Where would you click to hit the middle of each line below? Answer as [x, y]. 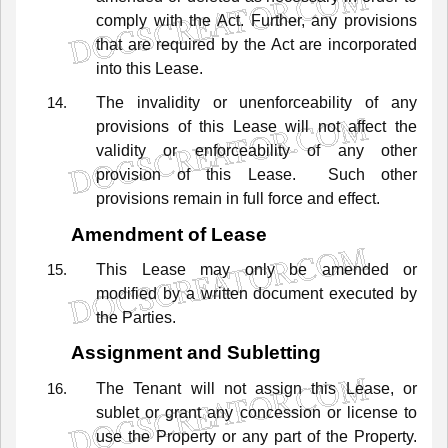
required [186, 45]
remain [197, 199]
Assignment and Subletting [196, 353]
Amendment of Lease [169, 234]
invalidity [168, 103]
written [224, 293]
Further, [277, 21]
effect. [359, 199]
